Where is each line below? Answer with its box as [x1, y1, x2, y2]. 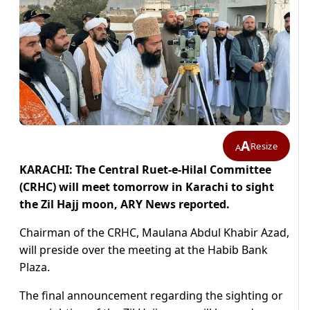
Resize [250, 139, 277, 152]
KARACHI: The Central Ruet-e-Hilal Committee [19, 162, 271, 178]
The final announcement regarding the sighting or [19, 288, 283, 304]
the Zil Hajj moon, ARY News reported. [19, 197, 230, 212]
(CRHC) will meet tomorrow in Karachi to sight [19, 179, 274, 195]
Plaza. [19, 259, 50, 275]
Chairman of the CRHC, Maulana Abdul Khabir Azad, [19, 225, 289, 241]
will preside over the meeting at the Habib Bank [19, 242, 268, 258]
